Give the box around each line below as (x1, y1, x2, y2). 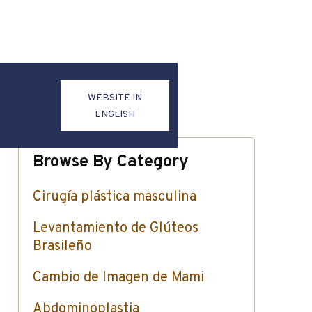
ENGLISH (95, 108, 136, 120)
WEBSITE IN (88, 91, 143, 104)
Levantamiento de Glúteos (33, 219, 198, 237)
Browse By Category (33, 152, 189, 173)
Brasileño (33, 237, 92, 256)
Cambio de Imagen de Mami (33, 269, 204, 287)
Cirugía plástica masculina (33, 188, 196, 206)
